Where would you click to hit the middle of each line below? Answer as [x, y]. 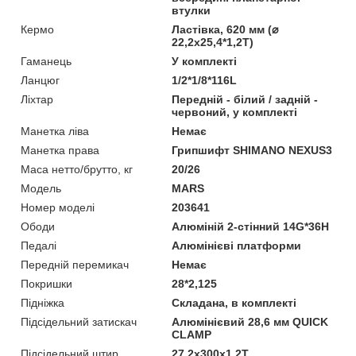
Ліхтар [37, 99]
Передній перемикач [75, 264]
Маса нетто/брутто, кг [77, 169]
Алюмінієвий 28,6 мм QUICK [250, 321]
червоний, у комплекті [235, 112]
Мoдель [41, 188]
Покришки [46, 283]
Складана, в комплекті [234, 302]
